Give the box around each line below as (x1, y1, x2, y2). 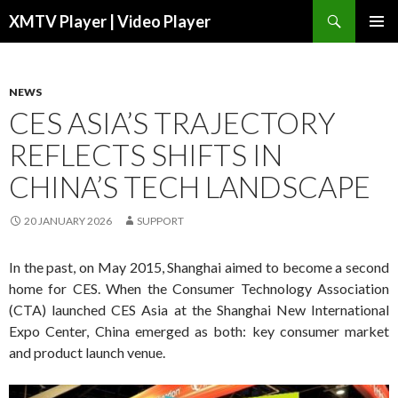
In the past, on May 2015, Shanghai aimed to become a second (9, 259, 389, 275)
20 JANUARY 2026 (24, 214, 112, 227)
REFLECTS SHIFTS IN (9, 137, 283, 172)
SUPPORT (137, 214, 184, 227)
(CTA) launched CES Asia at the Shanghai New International (9, 301, 389, 318)
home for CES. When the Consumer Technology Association (9, 280, 389, 297)
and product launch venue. (9, 344, 165, 361)
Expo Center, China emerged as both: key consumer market (9, 322, 389, 339)
